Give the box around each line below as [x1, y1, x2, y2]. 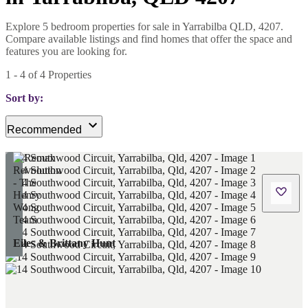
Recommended [7, 123, 82, 135]
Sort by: [5, 91, 43, 104]
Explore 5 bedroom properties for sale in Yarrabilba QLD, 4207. [5, 20, 283, 32]
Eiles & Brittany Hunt [12, 236, 115, 249]
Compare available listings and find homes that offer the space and [5, 32, 292, 45]
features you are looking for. [5, 45, 127, 57]
